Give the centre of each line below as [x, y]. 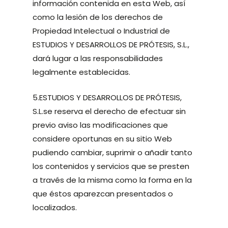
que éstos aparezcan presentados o [103, 193]
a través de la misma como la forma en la [112, 180]
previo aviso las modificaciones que [101, 125]
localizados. [55, 207]
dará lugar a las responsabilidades [98, 58]
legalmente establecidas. [82, 72]
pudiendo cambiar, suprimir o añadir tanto [113, 152]
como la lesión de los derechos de [98, 17]
